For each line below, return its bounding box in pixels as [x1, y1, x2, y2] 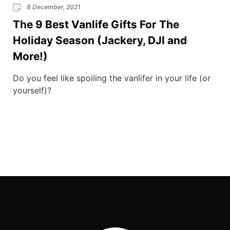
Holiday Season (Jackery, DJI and [13, 33, 187, 47]
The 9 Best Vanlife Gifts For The [13, 17, 179, 31]
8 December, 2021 [25, 3, 81, 11]
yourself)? [13, 85, 51, 95]
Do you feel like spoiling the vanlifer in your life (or [13, 72, 210, 83]
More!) [13, 49, 48, 63]
